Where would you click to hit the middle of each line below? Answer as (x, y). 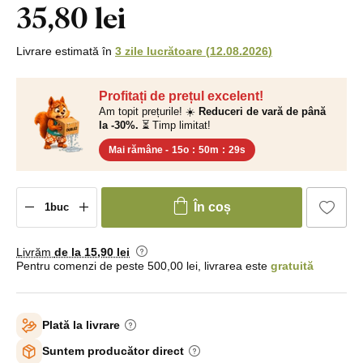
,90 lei (113, 252)
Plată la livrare (81, 325)
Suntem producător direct (113, 351)
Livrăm (35, 252)
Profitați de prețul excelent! (181, 96)
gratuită (292, 265)
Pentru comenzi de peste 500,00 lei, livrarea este (143, 265)
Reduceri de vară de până (262, 111)
